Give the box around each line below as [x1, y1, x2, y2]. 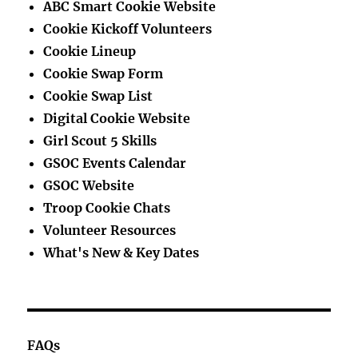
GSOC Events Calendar [43, 154, 187, 171]
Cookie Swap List [43, 87, 153, 104]
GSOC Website [43, 177, 135, 193]
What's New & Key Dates [43, 244, 200, 261]
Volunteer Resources [43, 221, 177, 238]
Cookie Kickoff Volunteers [43, 20, 213, 37]
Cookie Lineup [43, 42, 137, 59]
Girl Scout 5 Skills [43, 132, 157, 149]
